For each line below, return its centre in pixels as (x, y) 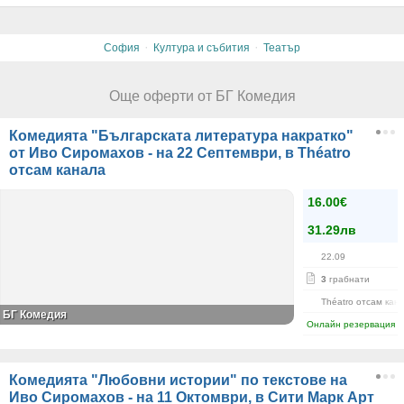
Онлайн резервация (351, 324)
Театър (282, 47)
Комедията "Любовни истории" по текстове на (178, 380)
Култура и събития (202, 47)
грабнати (348, 279)
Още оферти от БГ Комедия (202, 96)
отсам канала (57, 170)
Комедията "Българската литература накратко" (181, 136)
